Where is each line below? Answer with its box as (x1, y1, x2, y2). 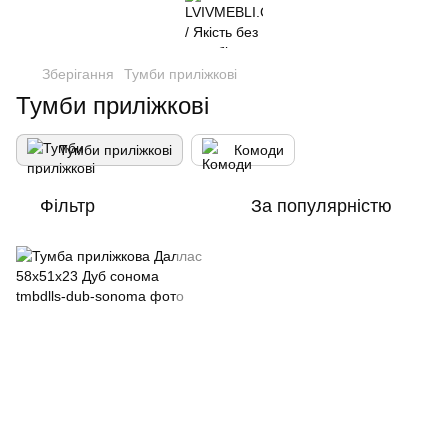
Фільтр (40, 196, 95, 216)
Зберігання (42, 66, 114, 82)
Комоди (234, 142, 284, 158)
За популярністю (251, 196, 392, 216)
